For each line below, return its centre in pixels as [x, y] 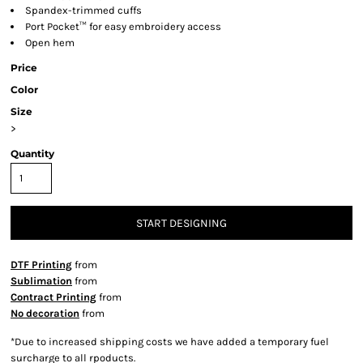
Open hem [50, 43]
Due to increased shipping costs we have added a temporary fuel [172, 342]
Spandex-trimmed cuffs [83, 10]
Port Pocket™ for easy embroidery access [123, 26]
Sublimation [41, 281]
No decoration [45, 313]
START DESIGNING [181, 224]
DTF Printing [41, 265]
